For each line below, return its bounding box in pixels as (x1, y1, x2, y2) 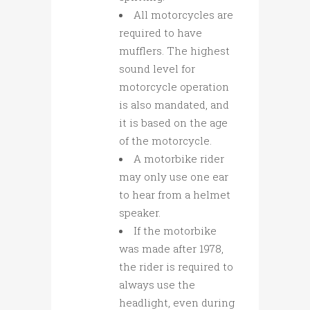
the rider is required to (119, 259, 233, 274)
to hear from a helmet (119, 188, 230, 202)
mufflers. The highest (119, 44, 230, 58)
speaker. (119, 206, 161, 220)
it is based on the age (119, 116, 228, 130)
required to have (119, 26, 202, 40)
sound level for (119, 62, 195, 76)
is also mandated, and (119, 98, 229, 112)
